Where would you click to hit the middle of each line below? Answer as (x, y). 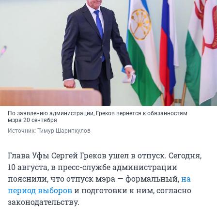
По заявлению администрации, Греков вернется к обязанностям (98, 114)
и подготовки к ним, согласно (132, 190)
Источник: (23, 131)
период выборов (40, 190)
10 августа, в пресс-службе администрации (93, 167)
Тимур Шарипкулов (64, 131)
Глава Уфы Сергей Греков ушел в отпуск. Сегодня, (105, 155)
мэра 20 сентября (32, 120)
